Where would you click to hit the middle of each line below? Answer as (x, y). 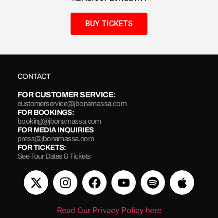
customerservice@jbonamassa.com (72, 104)
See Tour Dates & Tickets (54, 156)
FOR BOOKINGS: (46, 113)
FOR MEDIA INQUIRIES (56, 130)
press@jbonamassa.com (56, 139)
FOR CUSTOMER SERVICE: (67, 95)
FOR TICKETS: (42, 148)
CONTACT (34, 77)
